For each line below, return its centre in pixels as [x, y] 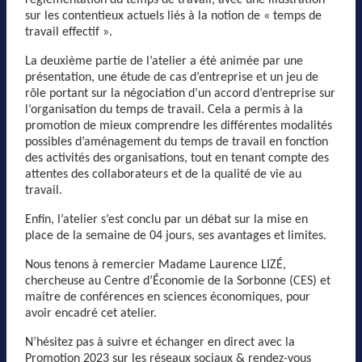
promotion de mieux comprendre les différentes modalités [179, 126]
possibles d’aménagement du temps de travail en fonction [177, 142]
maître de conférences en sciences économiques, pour [168, 297]
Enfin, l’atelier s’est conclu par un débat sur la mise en [166, 219]
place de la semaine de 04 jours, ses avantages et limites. [176, 236]
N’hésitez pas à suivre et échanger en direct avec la [160, 342]
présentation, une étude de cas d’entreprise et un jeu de [172, 77]
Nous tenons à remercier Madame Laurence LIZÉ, [156, 265]
